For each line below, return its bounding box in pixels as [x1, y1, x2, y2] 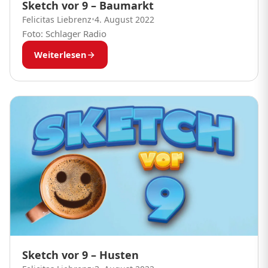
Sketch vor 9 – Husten [22, 248, 139, 263]
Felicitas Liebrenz [22, 14, 92, 26]
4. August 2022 [95, 14, 154, 26]
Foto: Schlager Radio [22, 28, 106, 40]
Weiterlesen [34, 49, 86, 61]
